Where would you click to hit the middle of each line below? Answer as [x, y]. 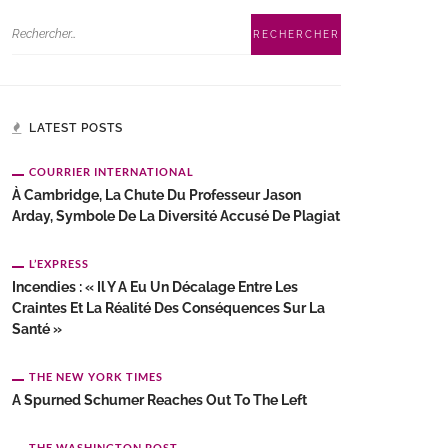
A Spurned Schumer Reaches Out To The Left [159, 400]
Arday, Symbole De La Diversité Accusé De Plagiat [176, 216]
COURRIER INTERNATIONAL [111, 171]
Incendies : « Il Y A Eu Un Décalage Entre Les [155, 287]
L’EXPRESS [59, 263]
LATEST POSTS [76, 128]
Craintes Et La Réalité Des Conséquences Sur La [168, 308]
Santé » [37, 329]
